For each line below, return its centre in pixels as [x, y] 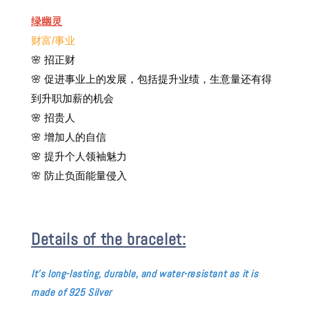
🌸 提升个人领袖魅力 [79, 157]
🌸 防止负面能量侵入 [79, 176]
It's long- [50, 274]
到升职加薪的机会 [72, 99]
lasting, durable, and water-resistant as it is [164, 274]
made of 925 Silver [73, 292]
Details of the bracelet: [109, 239]
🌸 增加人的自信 [69, 137]
